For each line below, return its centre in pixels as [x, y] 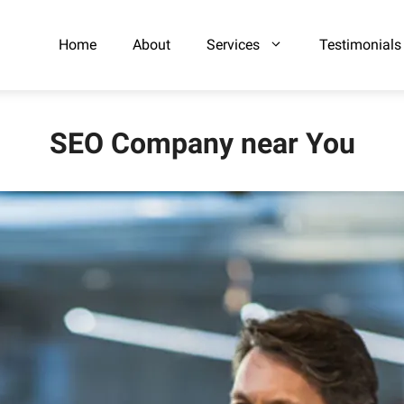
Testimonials [360, 45]
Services [233, 45]
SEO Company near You [202, 143]
